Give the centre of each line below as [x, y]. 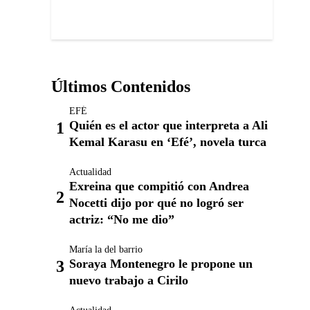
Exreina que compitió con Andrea [159, 186]
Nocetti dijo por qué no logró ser [156, 203]
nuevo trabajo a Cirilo [129, 280]
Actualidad [90, 172]
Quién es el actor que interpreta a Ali [168, 125]
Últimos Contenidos [121, 86]
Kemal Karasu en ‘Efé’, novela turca [168, 142]
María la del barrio [106, 249]
